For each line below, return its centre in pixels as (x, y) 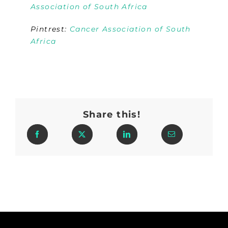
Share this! (112, 114)
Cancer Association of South (130, 29)
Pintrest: (50, 29)
